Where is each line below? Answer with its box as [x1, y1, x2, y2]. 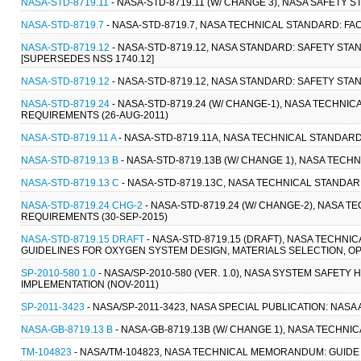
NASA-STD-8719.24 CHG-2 [21, 200, 143, 210]
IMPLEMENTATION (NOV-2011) [21, 279, 159, 289]
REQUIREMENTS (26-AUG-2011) [21, 110, 168, 120]
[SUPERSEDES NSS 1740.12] [21, 53, 154, 64]
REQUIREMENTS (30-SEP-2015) [21, 211, 168, 222]
